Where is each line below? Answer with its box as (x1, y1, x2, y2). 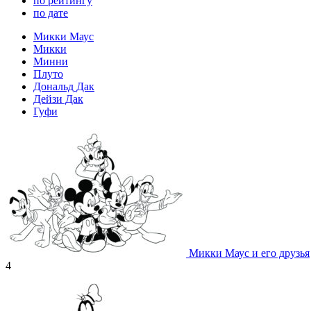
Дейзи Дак (33, 92, 83, 105)
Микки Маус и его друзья (189, 246, 310, 259)
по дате (33, 6, 68, 19)
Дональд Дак (33, 80, 94, 92)
